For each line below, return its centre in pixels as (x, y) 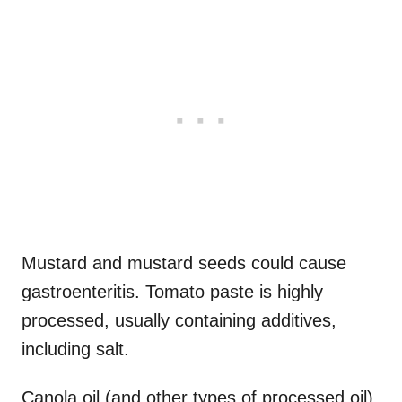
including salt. (75, 349)
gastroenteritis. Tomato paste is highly (172, 291)
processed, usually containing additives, (179, 320)
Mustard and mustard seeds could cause (184, 262)
